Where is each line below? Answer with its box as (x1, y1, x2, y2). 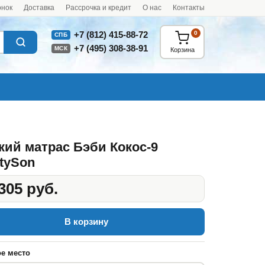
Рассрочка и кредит (66, 4, 131, 12)
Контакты (173, 4, 205, 12)
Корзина (170, 46, 195, 53)
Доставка (24, 4, 54, 12)
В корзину (64, 216, 108, 227)
